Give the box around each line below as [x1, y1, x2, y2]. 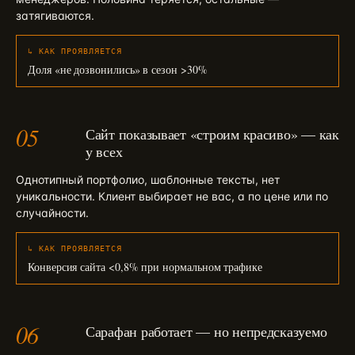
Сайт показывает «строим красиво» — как [86, 124, 339, 143]
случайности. [16, 206, 89, 219]
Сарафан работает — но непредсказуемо [86, 322, 327, 341]
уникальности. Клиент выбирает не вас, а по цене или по [16, 189, 328, 203]
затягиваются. [16, 9, 94, 22]
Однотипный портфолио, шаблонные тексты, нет [16, 173, 280, 186]
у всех [86, 142, 123, 161]
